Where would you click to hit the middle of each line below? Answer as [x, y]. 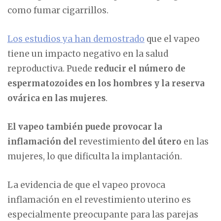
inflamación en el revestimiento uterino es [99, 200]
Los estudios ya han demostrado [76, 39]
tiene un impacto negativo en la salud [88, 54]
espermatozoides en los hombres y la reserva [106, 83]
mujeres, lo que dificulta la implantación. [95, 156]
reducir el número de [140, 68]
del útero [162, 141]
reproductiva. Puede [51, 68]
